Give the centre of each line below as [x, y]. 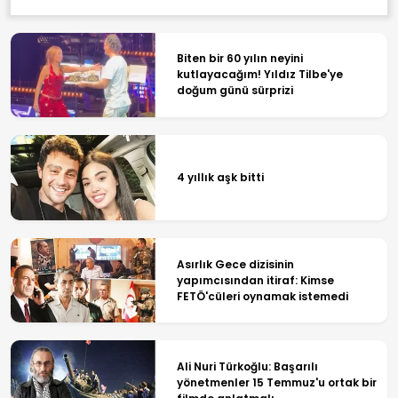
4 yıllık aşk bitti [220, 177]
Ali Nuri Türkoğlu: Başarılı [247, 367]
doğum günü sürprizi [235, 91]
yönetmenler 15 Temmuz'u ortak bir [276, 383]
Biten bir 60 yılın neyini [239, 59]
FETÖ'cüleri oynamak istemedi [262, 296]
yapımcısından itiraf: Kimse [255, 280]
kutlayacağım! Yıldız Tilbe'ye [259, 75]
